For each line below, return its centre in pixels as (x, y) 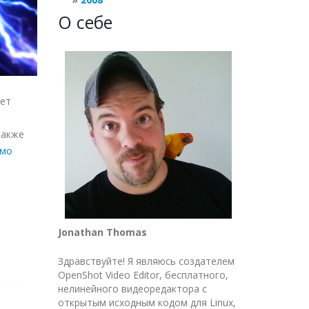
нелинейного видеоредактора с (132, 288)
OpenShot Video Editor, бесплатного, (143, 275)
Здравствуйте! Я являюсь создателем (146, 261)
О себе (85, 22)
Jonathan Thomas (102, 232)
